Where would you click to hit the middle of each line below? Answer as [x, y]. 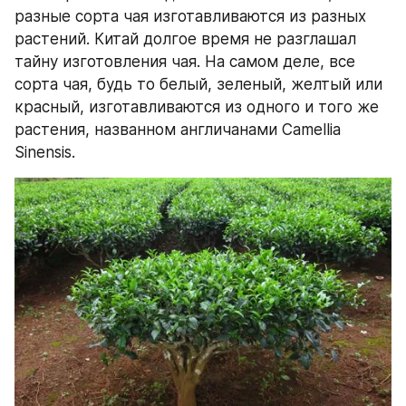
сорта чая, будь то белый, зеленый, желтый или [198, 85]
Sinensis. [45, 153]
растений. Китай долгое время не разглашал [185, 39]
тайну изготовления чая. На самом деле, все [185, 62]
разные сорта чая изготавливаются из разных [190, 17]
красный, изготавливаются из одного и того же [197, 107]
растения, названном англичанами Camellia [178, 130]
